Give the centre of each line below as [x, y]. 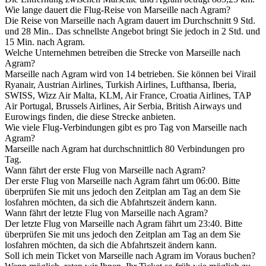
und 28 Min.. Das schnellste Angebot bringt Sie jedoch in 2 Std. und [132, 31]
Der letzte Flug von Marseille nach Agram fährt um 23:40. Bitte [123, 224]
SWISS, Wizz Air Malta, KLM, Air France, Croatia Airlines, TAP [128, 96]
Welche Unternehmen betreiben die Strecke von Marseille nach [123, 53]
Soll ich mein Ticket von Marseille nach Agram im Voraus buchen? [130, 256]
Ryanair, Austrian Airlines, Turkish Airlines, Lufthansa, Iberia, [121, 85]
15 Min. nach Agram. [45, 42]
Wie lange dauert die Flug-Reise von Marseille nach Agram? [118, 10]
